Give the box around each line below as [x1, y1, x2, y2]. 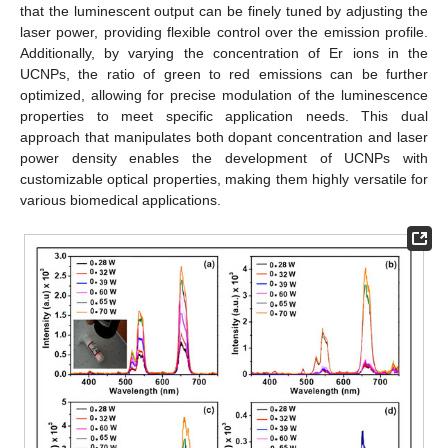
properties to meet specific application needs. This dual [20, 108, 428, 125]
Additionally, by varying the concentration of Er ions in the [20, 45, 428, 62]
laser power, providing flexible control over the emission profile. [20, 24, 428, 41]
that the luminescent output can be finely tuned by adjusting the [20, 3, 428, 20]
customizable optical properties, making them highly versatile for [20, 171, 428, 188]
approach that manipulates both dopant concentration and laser [20, 129, 428, 146]
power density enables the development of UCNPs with [20, 150, 428, 167]
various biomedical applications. [20, 192, 221, 209]
